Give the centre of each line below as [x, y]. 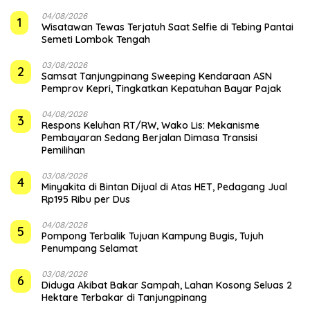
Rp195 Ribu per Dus [86, 199]
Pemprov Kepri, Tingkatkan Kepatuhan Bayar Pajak [162, 88]
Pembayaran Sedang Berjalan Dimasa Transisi [149, 137]
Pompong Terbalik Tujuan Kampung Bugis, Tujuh [153, 236]
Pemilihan [63, 150]
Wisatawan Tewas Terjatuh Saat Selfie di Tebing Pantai [167, 27]
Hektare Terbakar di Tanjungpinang [124, 297]
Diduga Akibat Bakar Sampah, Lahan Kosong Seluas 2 [167, 285]
